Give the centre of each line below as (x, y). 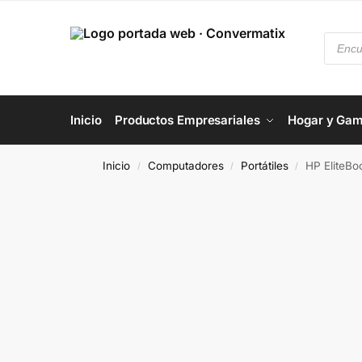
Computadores (185, 166)
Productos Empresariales (187, 120)
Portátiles (264, 166)
